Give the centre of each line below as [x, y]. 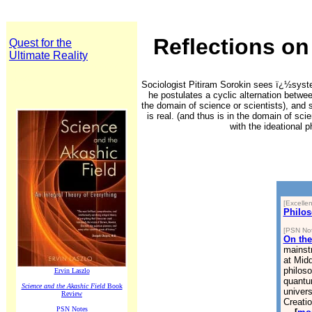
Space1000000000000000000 [69, 67]
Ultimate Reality [48, 55]
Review [72, 294]
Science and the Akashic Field [63, 286]
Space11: [28, 78]
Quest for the [40, 43]
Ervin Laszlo [72, 271]
